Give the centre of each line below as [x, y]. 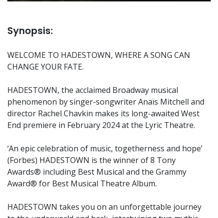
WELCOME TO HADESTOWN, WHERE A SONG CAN [99, 55]
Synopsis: [30, 31]
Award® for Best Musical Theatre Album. [82, 183]
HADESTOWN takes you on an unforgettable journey [104, 207]
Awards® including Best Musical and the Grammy [97, 172]
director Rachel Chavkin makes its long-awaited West [103, 113]
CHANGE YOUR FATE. [45, 66]
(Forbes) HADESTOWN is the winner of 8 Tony [91, 160]
